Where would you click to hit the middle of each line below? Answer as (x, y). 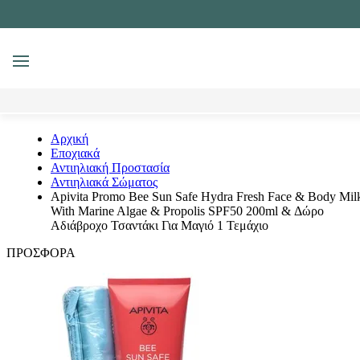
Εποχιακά (75, 153)
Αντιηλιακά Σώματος (104, 182)
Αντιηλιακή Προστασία (110, 168)
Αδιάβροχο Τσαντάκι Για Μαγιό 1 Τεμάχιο (160, 225)
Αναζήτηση (88, 70)
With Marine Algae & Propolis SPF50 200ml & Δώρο (187, 211)
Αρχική (70, 139)
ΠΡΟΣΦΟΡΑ (41, 253)
